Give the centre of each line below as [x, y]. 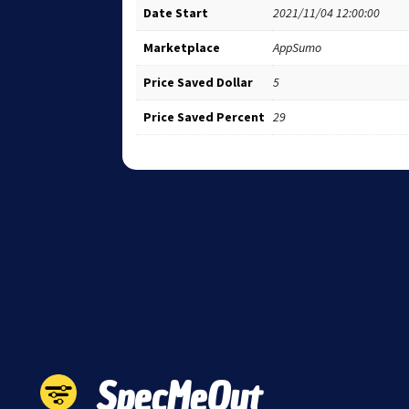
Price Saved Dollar [199, 82]
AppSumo [298, 47]
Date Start [176, 12]
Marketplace [182, 47]
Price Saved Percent [204, 116]
